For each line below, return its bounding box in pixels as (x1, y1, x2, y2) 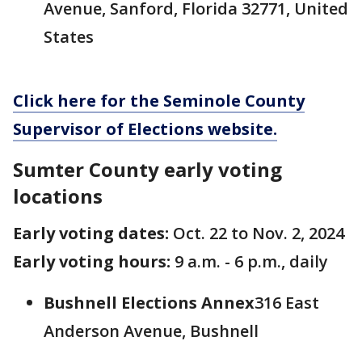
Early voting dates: (13, 222, 169, 244)
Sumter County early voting (13, 156, 282, 183)
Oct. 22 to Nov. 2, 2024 (169, 222, 344, 244)
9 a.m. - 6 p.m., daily (175, 250, 328, 272)
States (44, 26, 94, 48)
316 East (255, 292, 319, 314)
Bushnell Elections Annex (44, 292, 255, 314)
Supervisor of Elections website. (13, 118, 277, 140)
